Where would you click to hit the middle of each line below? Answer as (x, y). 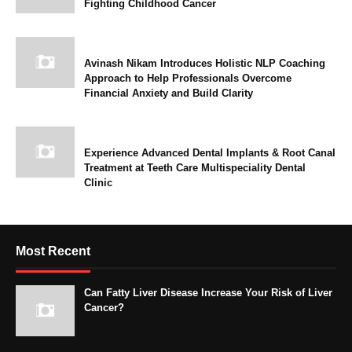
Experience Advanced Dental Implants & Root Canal (210, 153)
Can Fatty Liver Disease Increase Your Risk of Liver (208, 293)
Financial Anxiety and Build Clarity (169, 93)
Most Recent (53, 251)
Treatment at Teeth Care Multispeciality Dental (195, 168)
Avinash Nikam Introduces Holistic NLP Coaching (205, 64)
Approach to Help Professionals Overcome (188, 79)
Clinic (98, 183)
